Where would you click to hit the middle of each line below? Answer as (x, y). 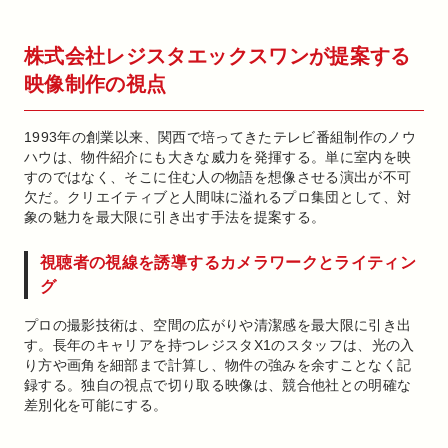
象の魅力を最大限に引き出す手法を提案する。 (175, 217)
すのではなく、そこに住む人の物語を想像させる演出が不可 (218, 177)
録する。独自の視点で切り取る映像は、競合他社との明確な (218, 385)
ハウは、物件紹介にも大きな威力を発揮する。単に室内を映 (218, 157)
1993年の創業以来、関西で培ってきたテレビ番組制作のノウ (220, 137)
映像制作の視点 (95, 84)
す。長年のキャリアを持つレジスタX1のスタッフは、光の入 (219, 345)
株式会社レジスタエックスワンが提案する (217, 56)
